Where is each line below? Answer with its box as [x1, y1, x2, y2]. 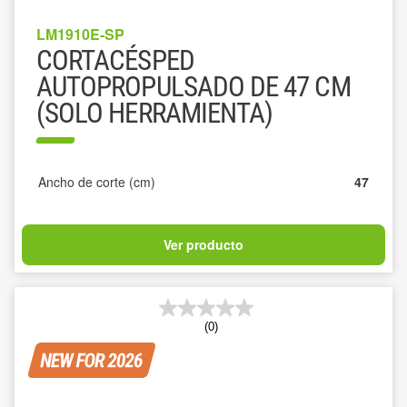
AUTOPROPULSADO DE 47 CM [36, 70, 351, 104]
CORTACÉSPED [36, 44, 194, 77]
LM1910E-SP [36, 24, 124, 45]
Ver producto [164, 235, 243, 253]
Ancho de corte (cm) [38, 173, 155, 191]
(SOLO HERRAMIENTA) [36, 96, 273, 130]
